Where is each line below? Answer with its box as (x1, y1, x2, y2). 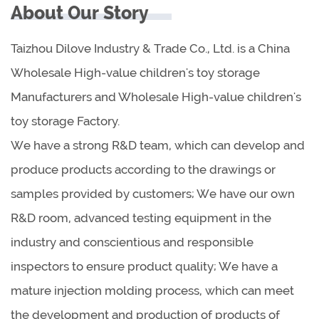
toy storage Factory (11, 113, 117, 128)
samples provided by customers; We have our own (11, 186, 295, 201)
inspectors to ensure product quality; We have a (11, 258, 278, 273)
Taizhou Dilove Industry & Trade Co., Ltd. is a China (11, 41, 290, 56)
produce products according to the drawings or (11, 162, 276, 177)
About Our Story (11, 1, 149, 23)
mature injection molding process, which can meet (11, 283, 294, 298)
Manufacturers (11, 89, 92, 104)
